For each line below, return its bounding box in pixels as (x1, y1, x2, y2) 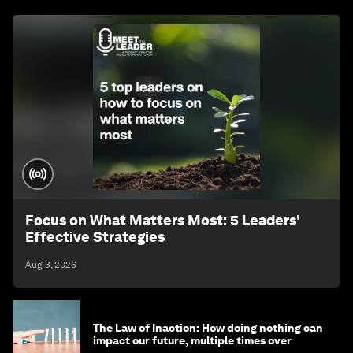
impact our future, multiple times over (93, 334, 292, 347)
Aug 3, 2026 (25, 259, 76, 271)
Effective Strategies (25, 229, 165, 246)
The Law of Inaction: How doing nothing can (93, 321, 323, 335)
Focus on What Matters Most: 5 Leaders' (25, 212, 300, 229)
